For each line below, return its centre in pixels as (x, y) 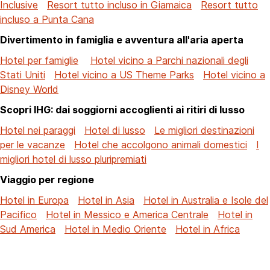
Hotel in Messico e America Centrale (127, 214)
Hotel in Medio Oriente (115, 229)
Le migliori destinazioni (204, 130)
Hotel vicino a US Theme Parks (124, 74)
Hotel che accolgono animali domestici (161, 144)
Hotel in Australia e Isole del (206, 200)
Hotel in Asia (106, 200)
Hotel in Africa (208, 229)
